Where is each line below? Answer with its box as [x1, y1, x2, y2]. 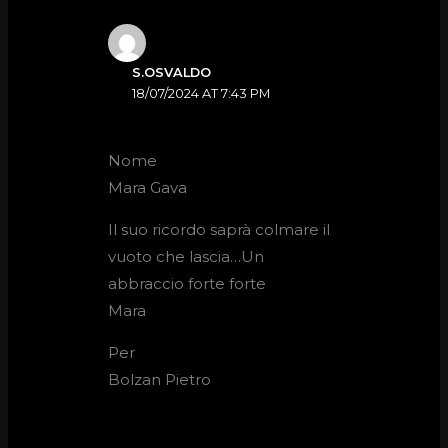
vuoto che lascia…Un [108, 247, 265, 267]
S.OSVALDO [132, 64, 212, 80]
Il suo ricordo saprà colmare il [108, 220, 331, 240]
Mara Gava [108, 178, 188, 198]
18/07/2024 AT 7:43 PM [132, 85, 271, 101]
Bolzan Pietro [108, 370, 212, 390]
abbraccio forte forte [108, 274, 267, 294]
